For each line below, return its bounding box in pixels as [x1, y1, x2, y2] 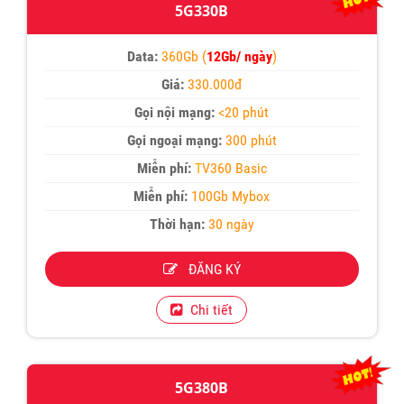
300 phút [225, 131, 277, 149]
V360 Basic [201, 159, 267, 177]
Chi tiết [183, 300, 234, 318]
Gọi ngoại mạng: [126, 131, 225, 149]
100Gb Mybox [191, 187, 271, 205]
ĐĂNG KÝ [177, 260, 241, 278]
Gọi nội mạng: [134, 103, 219, 121]
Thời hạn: [149, 215, 205, 233]
